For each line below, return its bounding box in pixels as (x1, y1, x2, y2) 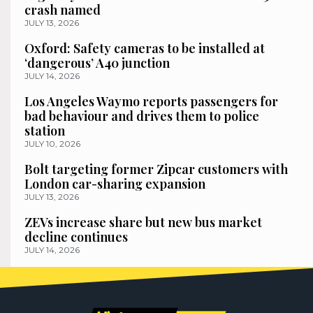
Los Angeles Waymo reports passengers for (24, 93, 278, 110)
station (24, 122, 65, 140)
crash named (24, 1, 101, 19)
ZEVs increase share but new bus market (24, 214, 262, 231)
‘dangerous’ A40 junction (24, 54, 170, 72)
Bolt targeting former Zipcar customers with (24, 161, 288, 178)
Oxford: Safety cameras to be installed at (24, 40, 265, 57)
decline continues (24, 228, 128, 246)
